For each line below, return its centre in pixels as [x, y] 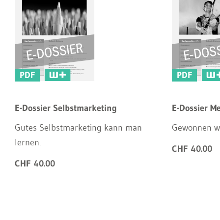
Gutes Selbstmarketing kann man [78, 128]
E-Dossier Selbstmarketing [66, 108]
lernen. [28, 142]
